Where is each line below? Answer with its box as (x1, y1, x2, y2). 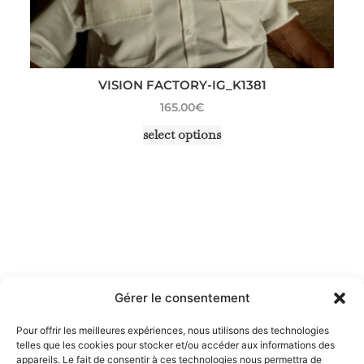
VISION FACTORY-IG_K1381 (97, 77, 266, 93)
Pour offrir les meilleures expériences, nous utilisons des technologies (16, 324, 329, 336)
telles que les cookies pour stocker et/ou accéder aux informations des (16, 339, 335, 351)
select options (143, 125, 221, 143)
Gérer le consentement (114, 290, 250, 305)
